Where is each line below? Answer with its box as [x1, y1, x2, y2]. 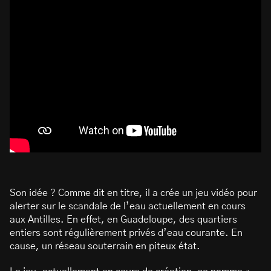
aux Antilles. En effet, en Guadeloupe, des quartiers [10, 215, 237, 224]
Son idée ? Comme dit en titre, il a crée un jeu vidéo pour [10, 188, 257, 198]
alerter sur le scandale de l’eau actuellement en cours [10, 201, 246, 211]
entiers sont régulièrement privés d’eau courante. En [10, 228, 243, 238]
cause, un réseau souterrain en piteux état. [10, 241, 200, 251]
